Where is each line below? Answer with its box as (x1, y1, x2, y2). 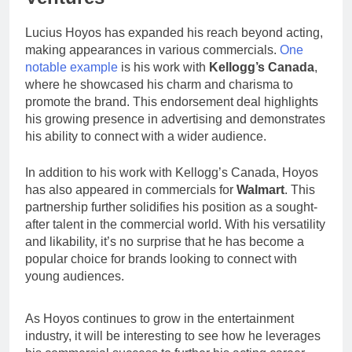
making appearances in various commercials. (25, 43, 280, 57)
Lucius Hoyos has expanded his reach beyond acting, (25, 26, 323, 40)
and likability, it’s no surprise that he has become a (25, 235, 304, 249)
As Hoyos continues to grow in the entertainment (25, 312, 294, 326)
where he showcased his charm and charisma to (25, 78, 293, 92)
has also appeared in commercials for (25, 183, 236, 197)
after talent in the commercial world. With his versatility (25, 218, 325, 232)
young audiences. (25, 269, 124, 284)
